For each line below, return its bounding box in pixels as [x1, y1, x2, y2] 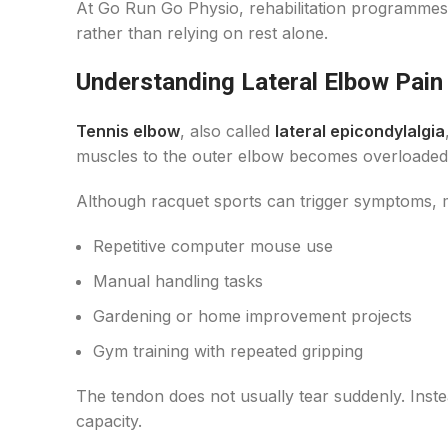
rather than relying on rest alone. [76, 23, 328, 43]
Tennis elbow [76, 121, 180, 141]
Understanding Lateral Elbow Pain [76, 68, 443, 96]
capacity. [76, 411, 142, 431]
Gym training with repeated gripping [93, 341, 363, 361]
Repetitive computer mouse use [93, 236, 333, 256]
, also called [180, 121, 275, 141]
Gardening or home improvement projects [93, 306, 412, 326]
